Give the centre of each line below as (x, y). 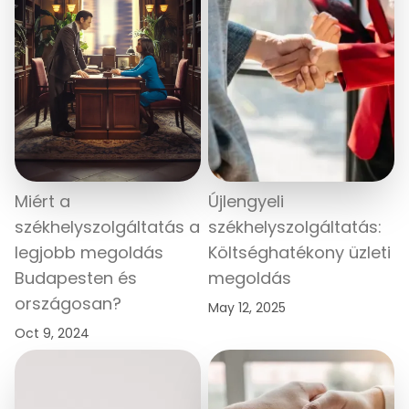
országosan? (68, 303)
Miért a (42, 201)
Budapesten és (76, 278)
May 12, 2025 (247, 307)
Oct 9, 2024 (52, 333)
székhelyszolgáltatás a (107, 226)
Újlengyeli (246, 201)
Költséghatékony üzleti (299, 252)
